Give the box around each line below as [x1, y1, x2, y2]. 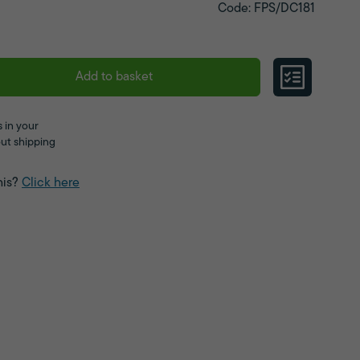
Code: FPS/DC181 [218, 2, 315, 15]
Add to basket [76, 71, 153, 84]
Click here [22, 177, 80, 190]
